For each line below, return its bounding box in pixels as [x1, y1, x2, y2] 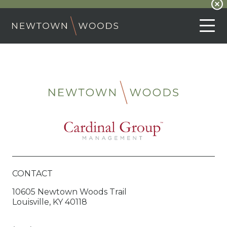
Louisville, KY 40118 [12, 197, 87, 207]
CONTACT [12, 169, 53, 179]
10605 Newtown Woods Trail [12, 187, 127, 197]
